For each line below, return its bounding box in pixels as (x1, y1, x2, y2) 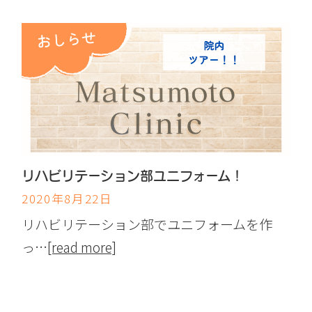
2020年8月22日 (22, 189, 113, 207)
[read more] (47, 237, 117, 258)
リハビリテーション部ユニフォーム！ (22, 169, 244, 182)
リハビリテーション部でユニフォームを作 (22, 214, 273, 235)
